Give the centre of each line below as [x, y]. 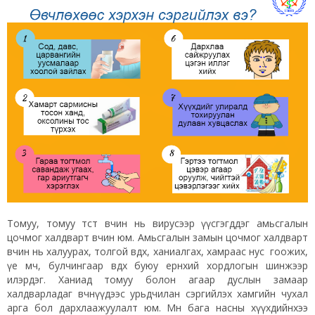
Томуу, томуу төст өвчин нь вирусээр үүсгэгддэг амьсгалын [157, 223]
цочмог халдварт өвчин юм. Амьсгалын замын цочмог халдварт [157, 237]
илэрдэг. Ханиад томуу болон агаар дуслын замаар [157, 279]
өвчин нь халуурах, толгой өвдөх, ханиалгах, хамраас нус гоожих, [157, 251]
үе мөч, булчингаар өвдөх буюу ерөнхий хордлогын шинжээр [157, 265]
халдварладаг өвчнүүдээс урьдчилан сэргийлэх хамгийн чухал [157, 293]
